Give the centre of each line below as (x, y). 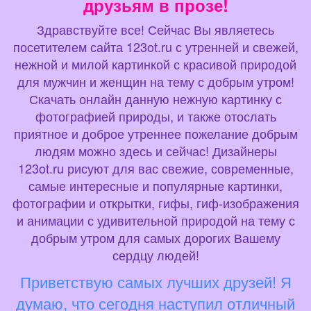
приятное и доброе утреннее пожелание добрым (155, 133)
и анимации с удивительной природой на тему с (155, 220)
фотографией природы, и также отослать (155, 116)
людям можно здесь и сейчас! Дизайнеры (155, 150)
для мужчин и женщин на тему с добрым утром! (155, 81)
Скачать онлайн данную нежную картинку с (155, 98)
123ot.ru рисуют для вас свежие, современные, (155, 168)
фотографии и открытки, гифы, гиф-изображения (155, 202)
